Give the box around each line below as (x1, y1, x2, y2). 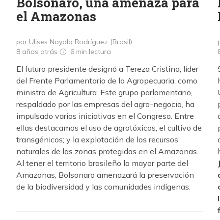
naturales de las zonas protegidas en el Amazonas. (16, 146, 198, 156)
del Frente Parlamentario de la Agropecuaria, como (16, 76, 197, 85)
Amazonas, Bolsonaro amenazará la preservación (16, 170, 194, 180)
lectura (89, 47, 111, 56)
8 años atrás (16, 47, 59, 56)
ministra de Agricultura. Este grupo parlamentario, (16, 87, 192, 97)
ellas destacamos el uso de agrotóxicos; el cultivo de (16, 123, 202, 133)
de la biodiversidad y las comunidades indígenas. (16, 182, 191, 192)
